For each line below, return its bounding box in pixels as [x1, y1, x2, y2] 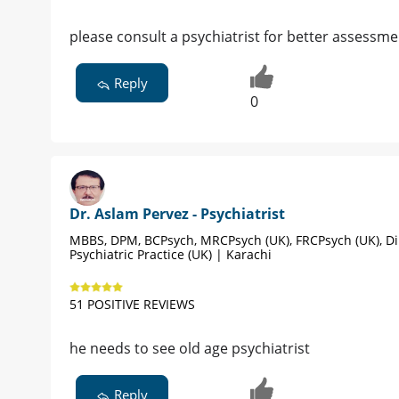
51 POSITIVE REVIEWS [69, 296, 195, 313]
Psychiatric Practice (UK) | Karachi [69, 246, 272, 264]
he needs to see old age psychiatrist [69, 338, 310, 359]
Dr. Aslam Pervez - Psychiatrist [69, 204, 285, 224]
